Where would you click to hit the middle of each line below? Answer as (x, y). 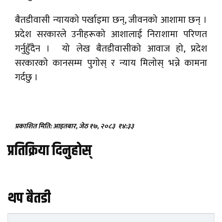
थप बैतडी (29, 199)
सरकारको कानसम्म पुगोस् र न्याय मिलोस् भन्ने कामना (111, 63)
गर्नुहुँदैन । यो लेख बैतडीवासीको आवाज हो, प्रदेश (111, 49)
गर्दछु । (28, 78)
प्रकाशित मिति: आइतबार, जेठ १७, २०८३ (66, 126)
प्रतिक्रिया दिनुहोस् (50, 151)
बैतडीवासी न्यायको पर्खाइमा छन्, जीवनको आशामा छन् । (111, 20)
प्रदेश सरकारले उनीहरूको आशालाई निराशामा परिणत (111, 35)
